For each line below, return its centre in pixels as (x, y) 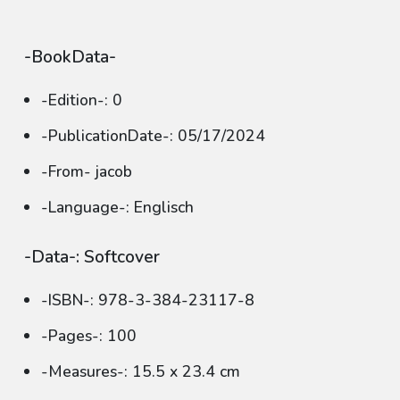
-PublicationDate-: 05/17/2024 (153, 136)
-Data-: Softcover (92, 257)
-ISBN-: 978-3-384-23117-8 (148, 300)
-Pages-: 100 (89, 336)
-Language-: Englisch (117, 207)
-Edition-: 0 (82, 100)
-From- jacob (87, 171)
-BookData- (70, 57)
